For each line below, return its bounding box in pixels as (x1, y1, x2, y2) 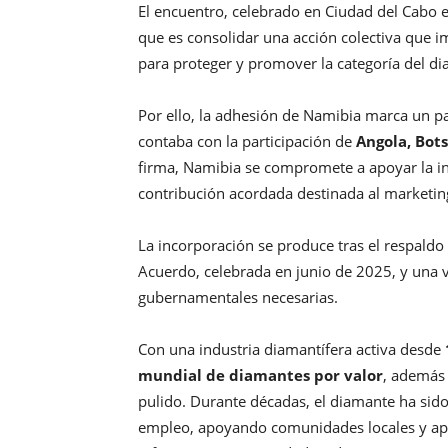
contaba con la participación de (138, 131, 356, 152)
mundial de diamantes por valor (138, 365, 383, 386)
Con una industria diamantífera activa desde (138, 339, 445, 360)
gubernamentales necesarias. (138, 287, 338, 308)
